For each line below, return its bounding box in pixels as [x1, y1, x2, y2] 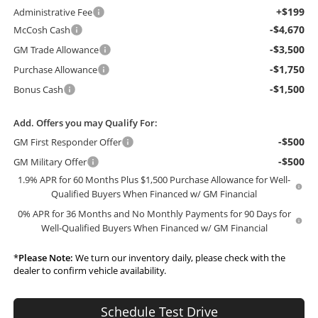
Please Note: [18, 251, 73, 264]
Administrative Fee [13, 5, 92, 18]
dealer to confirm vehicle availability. [13, 263, 166, 277]
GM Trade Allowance [13, 43, 99, 56]
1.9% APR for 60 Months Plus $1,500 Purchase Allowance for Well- [18, 172, 291, 186]
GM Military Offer [13, 155, 87, 168]
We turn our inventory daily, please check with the [72, 251, 285, 264]
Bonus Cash [13, 82, 63, 96]
